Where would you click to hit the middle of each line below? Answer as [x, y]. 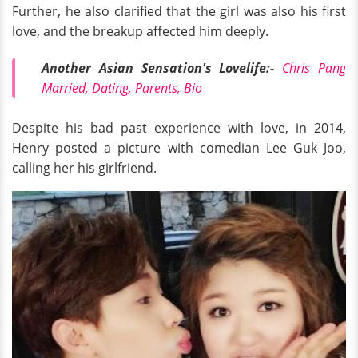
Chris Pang [314, 68]
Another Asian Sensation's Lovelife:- [162, 68]
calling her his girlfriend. [86, 168]
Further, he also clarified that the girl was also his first [179, 11]
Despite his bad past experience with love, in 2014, [179, 128]
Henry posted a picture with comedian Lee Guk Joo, [179, 148]
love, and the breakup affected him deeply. [140, 31]
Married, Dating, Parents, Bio [122, 88]
